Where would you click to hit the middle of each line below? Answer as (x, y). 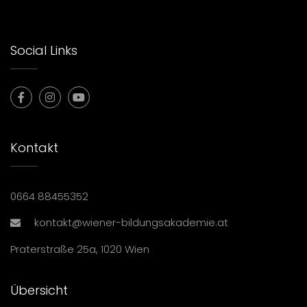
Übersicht (39, 291)
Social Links (44, 51)
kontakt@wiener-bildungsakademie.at (131, 223)
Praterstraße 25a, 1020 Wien (80, 249)
